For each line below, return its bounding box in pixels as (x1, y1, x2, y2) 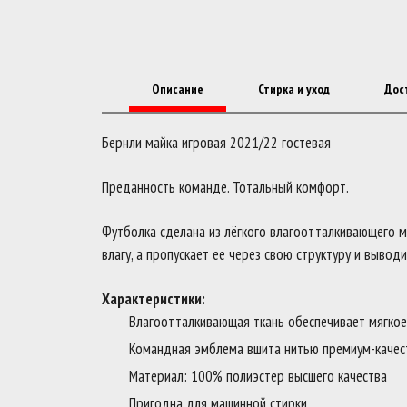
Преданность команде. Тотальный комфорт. (102, 177, 349, 197)
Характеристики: (102, 289, 205, 309)
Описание (152, 81, 203, 97)
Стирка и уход (258, 81, 330, 97)
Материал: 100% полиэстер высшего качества (129, 366, 387, 386)
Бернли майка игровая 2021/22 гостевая (102, 133, 331, 153)
